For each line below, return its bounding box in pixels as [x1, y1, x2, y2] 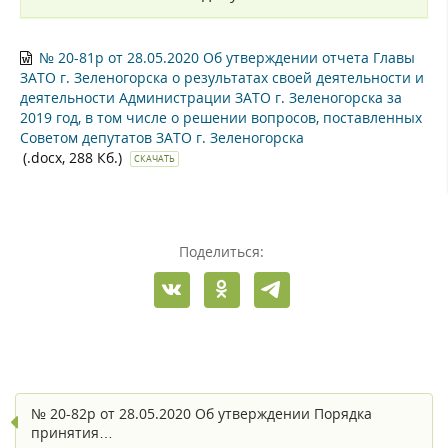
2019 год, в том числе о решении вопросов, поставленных [20, 107, 422, 127]
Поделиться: [179, 241, 264, 261]
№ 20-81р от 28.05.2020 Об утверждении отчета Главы [39, 47, 415, 67]
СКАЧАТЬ [134, 151, 175, 165]
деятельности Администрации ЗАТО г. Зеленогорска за [20, 87, 402, 107]
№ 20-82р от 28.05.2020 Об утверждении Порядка [31, 403, 372, 423]
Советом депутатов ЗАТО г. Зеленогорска [20, 127, 304, 147]
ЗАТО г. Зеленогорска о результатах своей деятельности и [20, 67, 424, 87]
